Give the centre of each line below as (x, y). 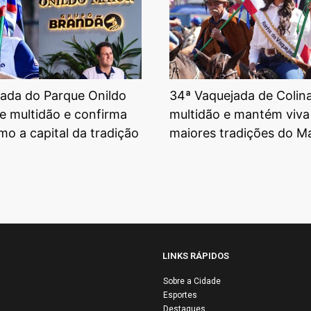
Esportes (180, 295)
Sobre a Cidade (192, 281)
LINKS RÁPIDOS (196, 255)
